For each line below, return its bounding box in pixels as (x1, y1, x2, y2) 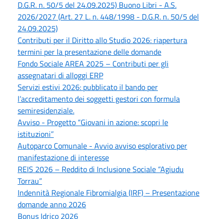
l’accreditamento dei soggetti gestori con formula (18, 93, 180, 105)
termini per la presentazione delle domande (18, 46, 161, 58)
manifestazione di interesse (18, 152, 109, 164)
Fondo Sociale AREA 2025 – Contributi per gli (18, 58, 169, 70)
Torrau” (18, 175, 42, 187)
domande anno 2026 (18, 198, 86, 211)
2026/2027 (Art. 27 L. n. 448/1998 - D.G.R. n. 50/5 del (18, 11, 199, 23)
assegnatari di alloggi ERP (18, 69, 103, 82)
